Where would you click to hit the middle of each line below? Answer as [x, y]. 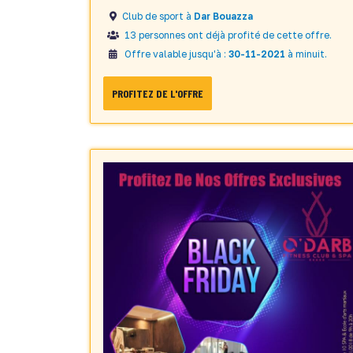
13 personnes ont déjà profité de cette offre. [227, 35]
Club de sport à [158, 17]
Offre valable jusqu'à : [175, 54]
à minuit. [306, 54]
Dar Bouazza [223, 17]
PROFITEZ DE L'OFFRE [158, 94]
